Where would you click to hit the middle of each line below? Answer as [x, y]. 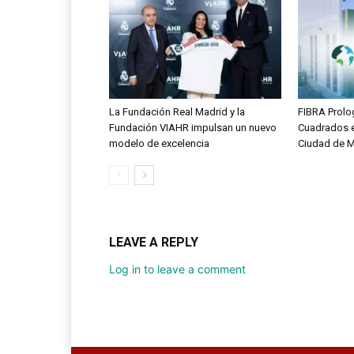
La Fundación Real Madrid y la [177, 112]
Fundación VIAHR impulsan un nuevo [193, 128]
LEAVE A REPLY [154, 243]
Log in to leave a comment [177, 269]
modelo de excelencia [159, 144]
